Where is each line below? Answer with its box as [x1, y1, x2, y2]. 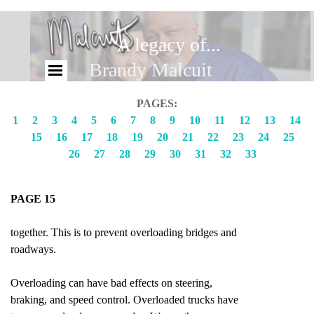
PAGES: [136, 97, 177, 109]
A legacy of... [116, 34, 226, 55]
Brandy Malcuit [89, 59, 212, 81]
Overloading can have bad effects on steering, [11, 277, 212, 289]
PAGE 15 [11, 193, 55, 205]
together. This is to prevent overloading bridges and [11, 226, 237, 238]
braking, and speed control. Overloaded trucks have [11, 294, 238, 306]
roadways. [11, 243, 56, 255]
